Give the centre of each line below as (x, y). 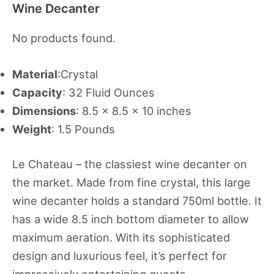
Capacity (37, 92)
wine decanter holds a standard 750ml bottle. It (137, 201)
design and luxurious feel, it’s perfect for (120, 256)
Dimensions (44, 110)
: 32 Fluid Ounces (109, 92)
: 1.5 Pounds (83, 129)
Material (35, 74)
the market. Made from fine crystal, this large (131, 183)
